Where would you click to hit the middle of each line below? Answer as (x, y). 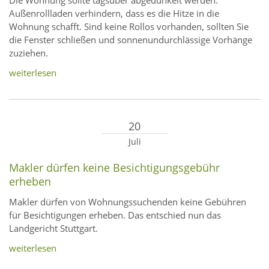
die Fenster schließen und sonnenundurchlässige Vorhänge (131, 40)
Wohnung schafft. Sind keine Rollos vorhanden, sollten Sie (129, 27)
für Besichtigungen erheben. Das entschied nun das (115, 215)
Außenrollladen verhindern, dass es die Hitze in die (114, 14)
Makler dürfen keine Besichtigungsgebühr (114, 168)
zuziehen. (29, 53)
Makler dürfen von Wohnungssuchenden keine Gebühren (128, 202)
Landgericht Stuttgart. (53, 228)
